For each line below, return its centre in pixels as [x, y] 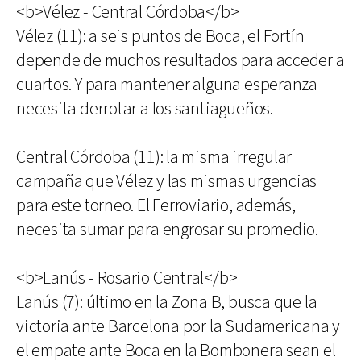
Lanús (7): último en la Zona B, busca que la [167, 303]
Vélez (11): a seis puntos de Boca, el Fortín [160, 37]
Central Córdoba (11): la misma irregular [154, 158]
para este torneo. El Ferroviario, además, [156, 206]
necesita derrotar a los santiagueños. [145, 109]
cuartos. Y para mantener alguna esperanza [167, 85]
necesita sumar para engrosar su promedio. [167, 230]
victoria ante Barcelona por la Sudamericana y [178, 327]
